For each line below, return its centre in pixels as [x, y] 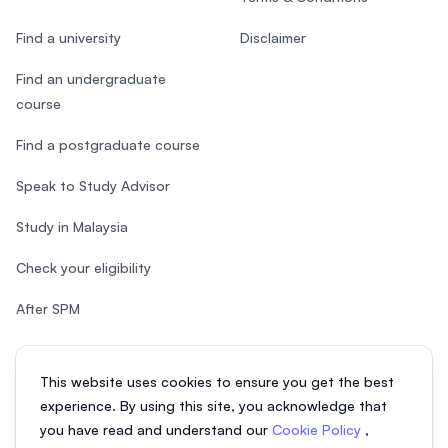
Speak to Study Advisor [93, 186]
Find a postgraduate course [108, 145]
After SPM [48, 309]
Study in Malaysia [72, 227]
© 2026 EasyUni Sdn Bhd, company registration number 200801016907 [219, 428]
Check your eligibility [83, 268]
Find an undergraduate [91, 79]
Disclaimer [273, 38]
